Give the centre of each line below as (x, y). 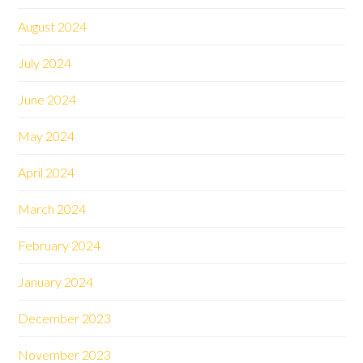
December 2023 (65, 318)
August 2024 (53, 26)
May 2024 (47, 136)
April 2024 (47, 172)
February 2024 (60, 245)
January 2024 (56, 282)
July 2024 (45, 63)
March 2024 (52, 209)
